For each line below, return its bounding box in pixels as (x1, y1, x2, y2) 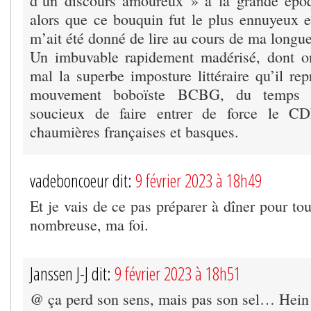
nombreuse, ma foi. (30, 215, 149, 235)
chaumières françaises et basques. (30, 121, 239, 142)
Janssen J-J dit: (30, 262, 115, 286)
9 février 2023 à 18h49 (135, 169, 262, 193)
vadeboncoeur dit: (30, 169, 135, 193)
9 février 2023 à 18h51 (115, 262, 241, 286)
